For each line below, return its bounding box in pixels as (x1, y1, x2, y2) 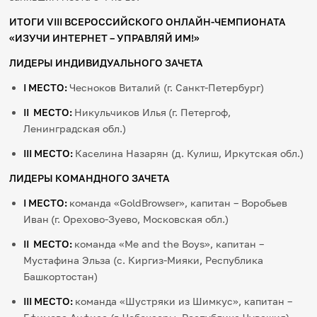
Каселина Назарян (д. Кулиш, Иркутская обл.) (75, 147, 304, 160)
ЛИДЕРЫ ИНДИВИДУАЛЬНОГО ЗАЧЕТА (9, 57, 204, 69)
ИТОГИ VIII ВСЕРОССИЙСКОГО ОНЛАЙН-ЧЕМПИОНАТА (9, 16, 287, 28)
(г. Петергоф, (168, 106, 231, 119)
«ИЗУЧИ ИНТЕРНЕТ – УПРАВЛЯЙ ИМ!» (9, 32, 200, 45)
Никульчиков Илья (74, 106, 167, 119)
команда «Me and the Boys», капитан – (74, 238, 265, 250)
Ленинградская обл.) (23, 122, 127, 135)
